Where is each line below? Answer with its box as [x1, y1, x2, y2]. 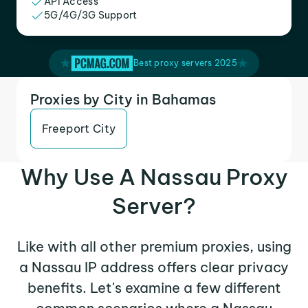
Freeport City [42, 122, 116, 135]
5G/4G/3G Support [44, 9, 137, 21]
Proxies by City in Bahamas [30, 91, 216, 108]
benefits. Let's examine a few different [27, 279, 281, 296]
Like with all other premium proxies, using [16, 238, 291, 255]
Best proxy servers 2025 [133, 58, 237, 68]
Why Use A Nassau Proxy [20, 163, 288, 190]
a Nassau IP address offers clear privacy [19, 258, 289, 276]
